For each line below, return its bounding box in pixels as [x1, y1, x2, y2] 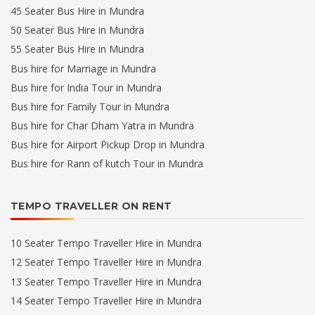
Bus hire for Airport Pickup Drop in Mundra [11, 138, 205, 152]
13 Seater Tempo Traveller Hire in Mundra [11, 274, 202, 288]
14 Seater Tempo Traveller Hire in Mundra [11, 293, 202, 307]
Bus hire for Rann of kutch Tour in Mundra [11, 157, 203, 171]
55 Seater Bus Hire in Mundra [11, 42, 144, 56]
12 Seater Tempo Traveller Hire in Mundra [11, 255, 202, 269]
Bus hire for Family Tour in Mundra [11, 99, 169, 113]
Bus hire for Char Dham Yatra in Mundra [11, 119, 194, 133]
